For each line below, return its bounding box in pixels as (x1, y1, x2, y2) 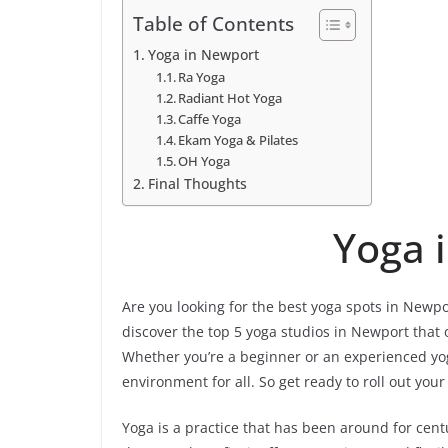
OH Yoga (178, 151, 231, 170)
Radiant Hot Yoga (178, 88, 283, 107)
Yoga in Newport (147, 44, 259, 64)
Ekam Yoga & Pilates (178, 130, 299, 149)
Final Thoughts (147, 173, 247, 193)
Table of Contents (133, 10, 294, 38)
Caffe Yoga (178, 109, 242, 128)
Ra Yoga (178, 67, 226, 86)
